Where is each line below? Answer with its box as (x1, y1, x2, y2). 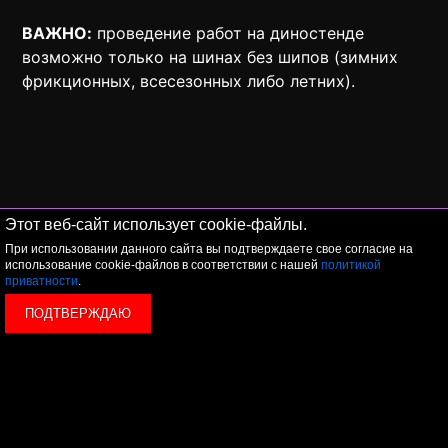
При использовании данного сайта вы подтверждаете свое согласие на (5, 242, 413, 256)
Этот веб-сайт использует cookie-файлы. (5, 216, 307, 233)
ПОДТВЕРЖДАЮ (25, 306, 131, 321)
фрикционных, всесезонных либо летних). (22, 70, 356, 91)
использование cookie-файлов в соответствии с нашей (5, 258, 321, 272)
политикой (321, 258, 381, 272)
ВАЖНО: (22, 22, 93, 43)
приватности (5, 274, 78, 288)
